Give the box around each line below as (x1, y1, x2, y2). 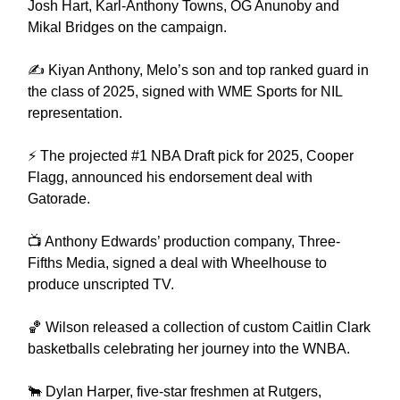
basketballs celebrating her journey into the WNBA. (28, 340, 350, 356)
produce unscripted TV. (28, 276, 174, 292)
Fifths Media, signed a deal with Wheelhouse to (28, 254, 327, 271)
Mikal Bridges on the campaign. (28, 19, 227, 35)
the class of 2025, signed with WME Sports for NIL (28, 83, 342, 99)
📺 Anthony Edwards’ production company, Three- (28, 233, 340, 249)
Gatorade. (28, 190, 90, 206)
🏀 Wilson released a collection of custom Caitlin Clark (28, 319, 371, 335)
